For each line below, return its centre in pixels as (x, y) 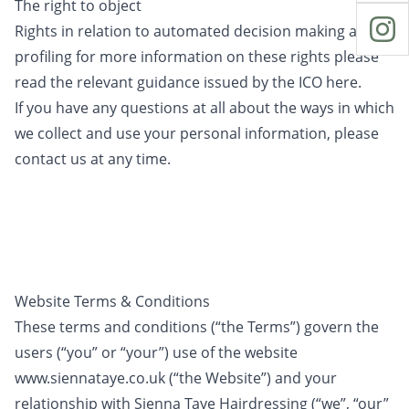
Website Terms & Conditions (112, 301)
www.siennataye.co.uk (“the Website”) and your (176, 378)
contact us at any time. (93, 159)
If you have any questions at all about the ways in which (204, 108)
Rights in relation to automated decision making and (195, 31)
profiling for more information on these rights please (197, 57)
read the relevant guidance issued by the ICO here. (188, 82)
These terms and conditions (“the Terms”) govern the (197, 327)
